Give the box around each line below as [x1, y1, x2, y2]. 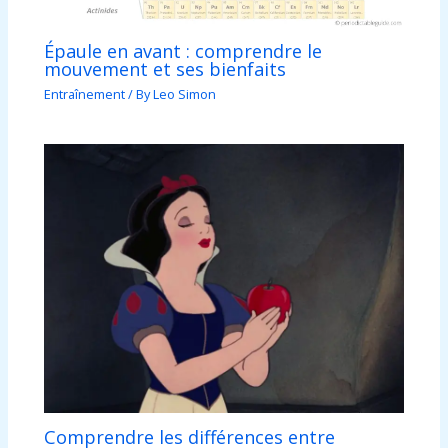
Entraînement [44, 85, 126, 104]
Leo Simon [153, 85, 217, 104]
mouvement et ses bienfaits [44, 57, 287, 82]
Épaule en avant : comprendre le [44, 39, 323, 64]
